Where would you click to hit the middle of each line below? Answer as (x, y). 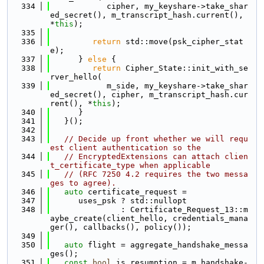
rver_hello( (76, 77)
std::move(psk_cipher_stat (182, 42)
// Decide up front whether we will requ (156, 139)
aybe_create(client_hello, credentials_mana (149, 218)
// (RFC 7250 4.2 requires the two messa (156, 174)
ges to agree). (83, 183)
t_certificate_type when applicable (130, 165)
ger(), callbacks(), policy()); (121, 227)
